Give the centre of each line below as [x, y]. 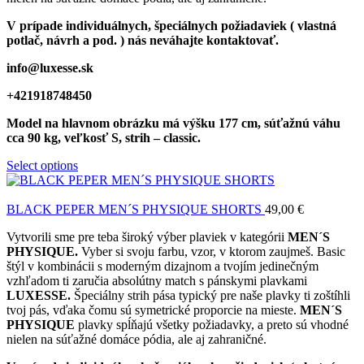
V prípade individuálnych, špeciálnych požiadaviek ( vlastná [171, 26]
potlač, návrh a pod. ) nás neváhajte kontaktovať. [143, 41]
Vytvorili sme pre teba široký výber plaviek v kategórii [147, 237]
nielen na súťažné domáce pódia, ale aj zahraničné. [136, 340]
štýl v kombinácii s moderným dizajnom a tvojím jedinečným [162, 266]
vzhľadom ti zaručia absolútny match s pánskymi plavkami [157, 281]
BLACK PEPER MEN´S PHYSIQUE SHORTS [136, 210]
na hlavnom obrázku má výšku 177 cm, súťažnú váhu [193, 123]
